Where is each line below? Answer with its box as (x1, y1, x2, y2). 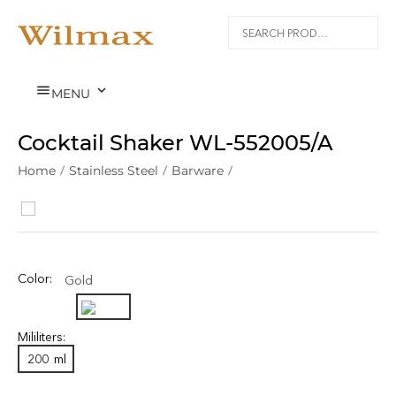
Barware (171, 163, 224, 179)
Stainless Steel (69, 163, 158, 179)
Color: (18, 270, 52, 287)
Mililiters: (18, 329, 65, 346)
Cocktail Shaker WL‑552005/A (18, 130, 333, 156)
